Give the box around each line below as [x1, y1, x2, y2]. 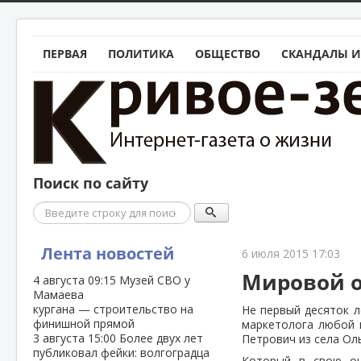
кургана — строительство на [33, 301, 193, 317]
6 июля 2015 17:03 [242, 246, 341, 261]
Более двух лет [119, 330, 203, 346]
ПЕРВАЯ [43, 46, 87, 61]
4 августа [33, 272, 88, 288]
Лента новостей [41, 243, 174, 264]
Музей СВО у [119, 272, 190, 288]
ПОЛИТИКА [108, 46, 174, 61]
